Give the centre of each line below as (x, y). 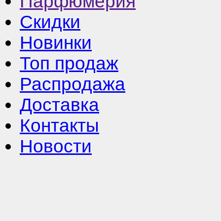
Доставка (59, 105)
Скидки (50, 22)
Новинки (56, 42)
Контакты (59, 125)
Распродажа (73, 84)
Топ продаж (69, 63)
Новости (56, 146)
